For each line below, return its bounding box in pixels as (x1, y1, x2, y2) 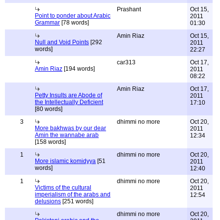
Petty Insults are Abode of (35, 92, 102, 99)
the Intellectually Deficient (35, 99, 103, 106)
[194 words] (62, 65, 95, 72)
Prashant (117, 6, 141, 13)
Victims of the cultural (35, 184, 91, 191)
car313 (117, 59, 136, 66)
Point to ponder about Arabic (35, 12, 110, 19)
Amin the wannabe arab (35, 132, 99, 138)
